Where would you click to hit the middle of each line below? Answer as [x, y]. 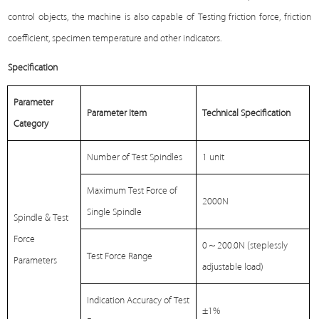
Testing [211, 17]
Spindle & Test [41, 218]
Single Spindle [115, 212]
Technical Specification [247, 113]
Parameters [36, 261]
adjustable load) [233, 267]
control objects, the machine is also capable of [103, 17]
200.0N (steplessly [253, 246]
